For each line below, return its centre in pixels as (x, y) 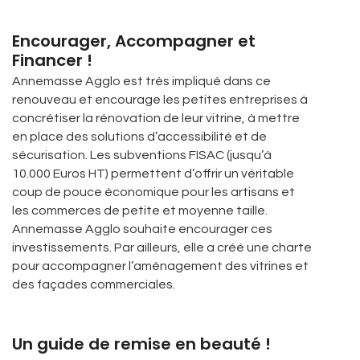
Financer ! (52, 60)
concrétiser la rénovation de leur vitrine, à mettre (156, 118)
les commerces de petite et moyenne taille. (140, 211)
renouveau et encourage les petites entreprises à (160, 100)
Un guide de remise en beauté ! (141, 344)
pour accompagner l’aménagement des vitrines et (160, 266)
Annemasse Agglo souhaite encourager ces (142, 229)
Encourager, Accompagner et (134, 41)
